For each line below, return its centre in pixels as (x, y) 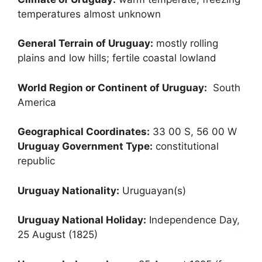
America (37, 102)
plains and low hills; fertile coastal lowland (117, 58)
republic (36, 161)
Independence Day (192, 220)
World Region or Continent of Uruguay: (112, 87)
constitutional (186, 146)
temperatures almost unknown (89, 14)
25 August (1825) (58, 235)
